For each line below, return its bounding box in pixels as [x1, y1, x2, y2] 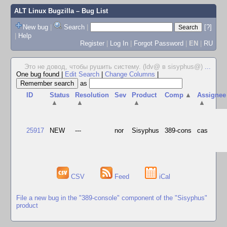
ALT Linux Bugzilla [14, 7, 74, 15]
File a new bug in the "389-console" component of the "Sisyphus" [16, 194, 207, 202]
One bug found [16, 70, 61, 78]
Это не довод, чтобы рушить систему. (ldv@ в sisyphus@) [24, 63, 205, 70]
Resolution [75, 91, 109, 99]
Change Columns [105, 70, 155, 78]
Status [50, 91, 70, 99]
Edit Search [65, 70, 99, 78]
